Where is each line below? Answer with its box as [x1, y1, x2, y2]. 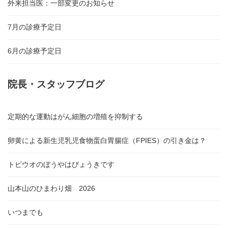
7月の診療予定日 [8, 22, 62, 31]
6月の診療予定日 [8, 46, 62, 55]
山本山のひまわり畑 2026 [8, 184, 95, 192]
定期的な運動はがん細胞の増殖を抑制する [8, 112, 143, 121]
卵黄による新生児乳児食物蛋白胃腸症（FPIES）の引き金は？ [8, 136, 206, 145]
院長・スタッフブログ [8, 78, 104, 90]
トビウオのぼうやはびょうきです [8, 160, 115, 168]
